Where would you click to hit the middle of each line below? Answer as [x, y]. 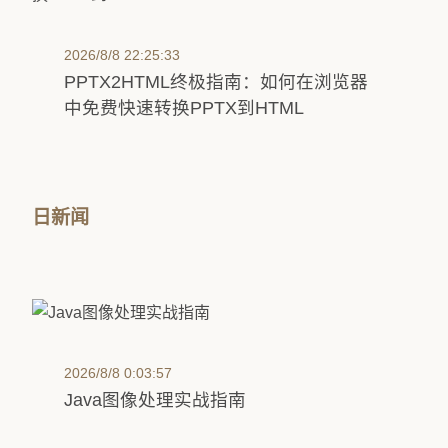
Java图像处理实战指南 [155, 400]
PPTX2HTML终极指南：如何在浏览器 [216, 82]
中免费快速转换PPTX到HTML [184, 108]
